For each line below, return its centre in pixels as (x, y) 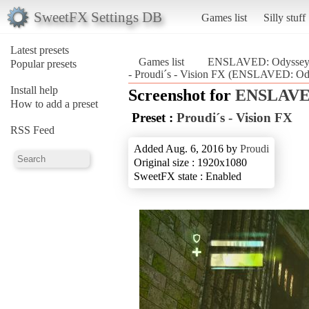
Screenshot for (182, 95)
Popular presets (43, 63)
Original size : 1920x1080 (190, 162)
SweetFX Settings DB (98, 17)
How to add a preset (54, 103)
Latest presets (40, 50)
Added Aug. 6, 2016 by (187, 148)
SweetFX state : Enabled (188, 176)
